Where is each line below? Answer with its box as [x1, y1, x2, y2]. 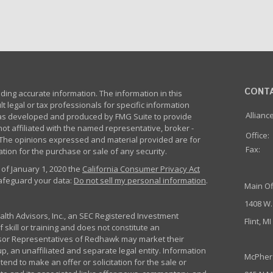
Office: [246, 130, 271, 141]
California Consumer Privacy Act [82, 163, 200, 174]
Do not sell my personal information [74, 175, 206, 186]
